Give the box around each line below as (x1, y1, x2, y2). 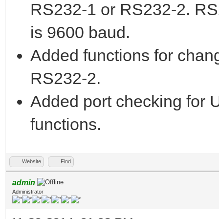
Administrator (12, 188, 44, 195)
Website (22, 158, 41, 164)
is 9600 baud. (30, 22, 130, 42)
